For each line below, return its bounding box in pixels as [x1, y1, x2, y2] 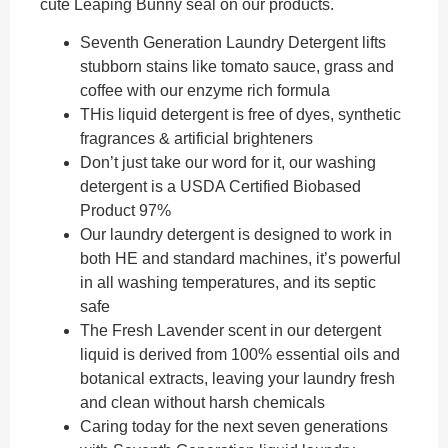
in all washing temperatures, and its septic [80, 274, 376, 292]
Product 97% [80, 202, 171, 220]
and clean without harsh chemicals [80, 394, 325, 412]
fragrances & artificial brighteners [80, 130, 313, 148]
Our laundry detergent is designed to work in [80, 226, 392, 244]
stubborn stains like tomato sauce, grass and [80, 58, 394, 76]
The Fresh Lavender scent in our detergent [80, 322, 381, 340]
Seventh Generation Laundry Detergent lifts [80, 34, 386, 52]
